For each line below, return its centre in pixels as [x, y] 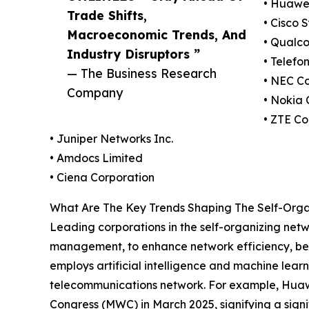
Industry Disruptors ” [133, 54]
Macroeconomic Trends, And [157, 35]
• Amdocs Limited [96, 158]
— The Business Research [142, 73]
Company [95, 93]
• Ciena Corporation [102, 178]
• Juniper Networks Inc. [111, 139]
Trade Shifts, [107, 16]
